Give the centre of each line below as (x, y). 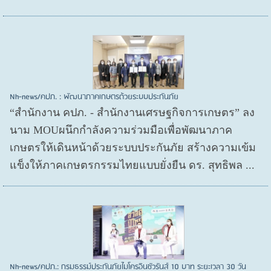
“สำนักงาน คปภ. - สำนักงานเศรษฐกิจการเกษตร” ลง (132, 113)
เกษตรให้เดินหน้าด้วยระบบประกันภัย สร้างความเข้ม (133, 148)
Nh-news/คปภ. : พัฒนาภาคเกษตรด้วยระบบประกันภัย (94, 97)
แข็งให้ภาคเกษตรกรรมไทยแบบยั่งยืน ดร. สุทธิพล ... (132, 165)
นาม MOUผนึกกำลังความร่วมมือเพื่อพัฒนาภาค (121, 130)
